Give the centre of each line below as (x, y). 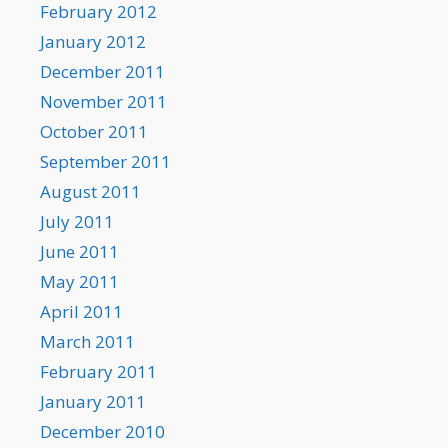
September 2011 (105, 162)
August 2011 (90, 192)
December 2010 (102, 432)
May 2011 (79, 282)
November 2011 (103, 102)
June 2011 (79, 252)
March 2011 (87, 342)
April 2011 (81, 312)
